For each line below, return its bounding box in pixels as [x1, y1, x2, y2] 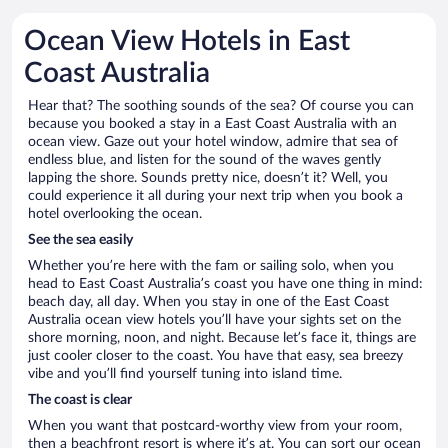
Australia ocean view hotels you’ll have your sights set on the [28, 313, 401, 328]
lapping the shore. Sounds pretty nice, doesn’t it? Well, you [28, 171, 388, 186]
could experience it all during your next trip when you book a [28, 189, 403, 204]
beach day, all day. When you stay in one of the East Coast [28, 295, 389, 310]
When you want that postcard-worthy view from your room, [28, 419, 402, 434]
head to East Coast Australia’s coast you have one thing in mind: [28, 277, 423, 292]
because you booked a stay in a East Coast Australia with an [28, 117, 397, 132]
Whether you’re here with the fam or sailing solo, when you [28, 259, 394, 274]
